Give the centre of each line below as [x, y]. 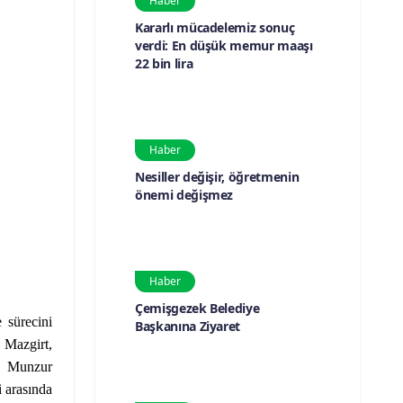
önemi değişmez [184, 194]
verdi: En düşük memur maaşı [224, 45]
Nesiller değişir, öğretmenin [217, 176]
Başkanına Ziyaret [188, 326]
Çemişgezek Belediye [197, 308]
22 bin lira [164, 63]
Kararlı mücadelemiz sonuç [215, 27]
